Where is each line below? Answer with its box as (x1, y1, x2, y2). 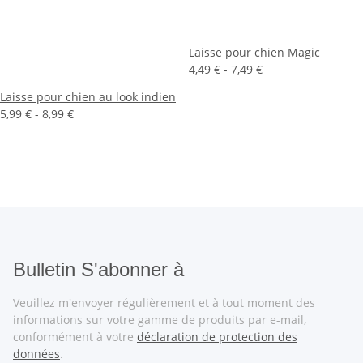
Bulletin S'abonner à (13, 258, 184, 280)
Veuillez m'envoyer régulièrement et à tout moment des (13, 295, 315, 310)
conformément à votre (13, 329, 137, 344)
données (13, 346, 60, 361)
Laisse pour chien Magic (189, 45, 320, 60)
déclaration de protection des (137, 329, 297, 344)
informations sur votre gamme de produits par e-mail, (13, 312, 306, 327)
